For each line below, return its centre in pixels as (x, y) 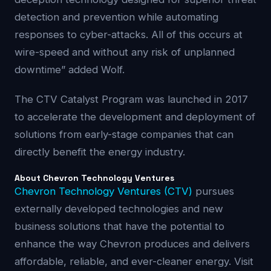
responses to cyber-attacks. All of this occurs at (129, 34)
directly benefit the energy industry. (100, 152)
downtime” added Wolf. (70, 70)
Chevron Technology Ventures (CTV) (103, 191)
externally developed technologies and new (119, 209)
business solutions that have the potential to (119, 226)
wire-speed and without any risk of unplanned (125, 52)
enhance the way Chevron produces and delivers (132, 244)
